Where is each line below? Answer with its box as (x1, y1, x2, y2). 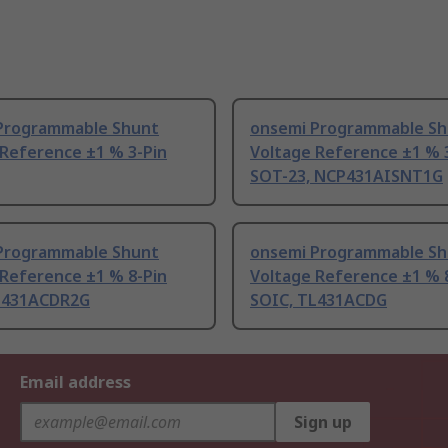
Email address (20, 371, 131, 394)
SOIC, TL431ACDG (250, 289, 387, 312)
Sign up (294, 411, 352, 434)
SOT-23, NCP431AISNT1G (250, 165, 443, 188)
